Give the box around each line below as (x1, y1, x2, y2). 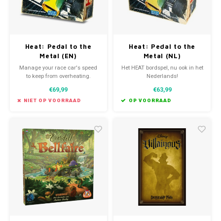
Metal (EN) (39, 51, 77, 60)
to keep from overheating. (26, 72, 91, 80)
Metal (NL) (143, 51, 181, 60)
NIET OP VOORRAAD (24, 97, 81, 104)
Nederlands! (146, 72, 178, 80)
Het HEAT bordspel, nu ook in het (121, 63, 203, 72)
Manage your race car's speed (19, 63, 97, 72)
